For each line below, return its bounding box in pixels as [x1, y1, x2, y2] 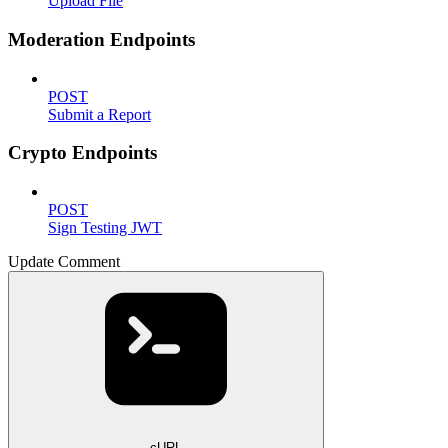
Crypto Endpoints [8, 142, 157, 164]
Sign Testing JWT [48, 218, 162, 236]
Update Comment [8, 252, 120, 270]
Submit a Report [48, 105, 151, 123]
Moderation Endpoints [8, 28, 195, 50]
